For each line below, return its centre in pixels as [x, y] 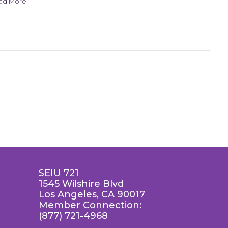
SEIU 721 [59, 173]
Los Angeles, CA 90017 [92, 194]
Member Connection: [90, 205]
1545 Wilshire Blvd [81, 184]
